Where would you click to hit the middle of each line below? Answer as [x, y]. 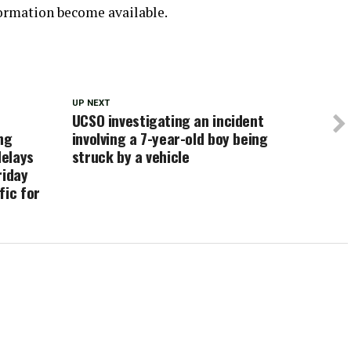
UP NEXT [90, 103]
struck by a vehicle [130, 156]
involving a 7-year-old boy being [170, 138]
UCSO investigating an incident [168, 120]
